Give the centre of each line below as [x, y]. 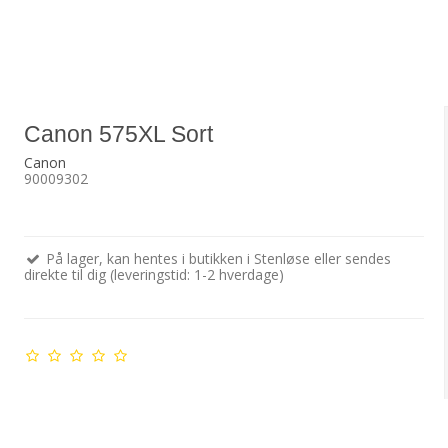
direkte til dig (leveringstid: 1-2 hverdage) [153, 275]
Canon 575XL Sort [118, 134]
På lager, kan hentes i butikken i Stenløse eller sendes [216, 259]
